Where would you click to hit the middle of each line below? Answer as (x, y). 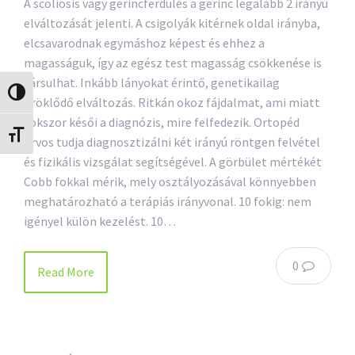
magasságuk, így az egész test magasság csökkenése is (173, 63)
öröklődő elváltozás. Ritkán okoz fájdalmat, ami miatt (172, 103)
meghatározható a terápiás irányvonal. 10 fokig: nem (168, 202)
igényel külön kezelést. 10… (100, 221)
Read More (66, 272)
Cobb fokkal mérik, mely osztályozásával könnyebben (170, 182)
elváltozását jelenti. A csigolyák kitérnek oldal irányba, (172, 23)
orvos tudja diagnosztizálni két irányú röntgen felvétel (172, 142)
